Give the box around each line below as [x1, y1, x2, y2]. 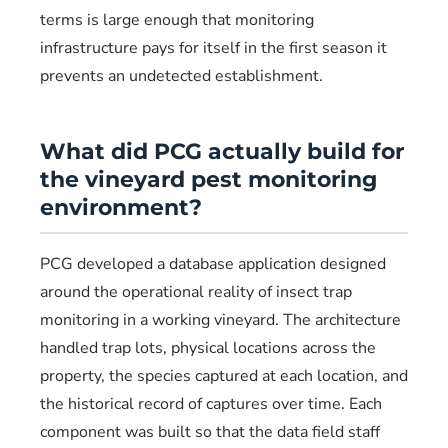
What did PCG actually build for [40, 138, 404, 165]
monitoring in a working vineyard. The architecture [40, 309, 401, 331]
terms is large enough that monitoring [40, 9, 314, 31]
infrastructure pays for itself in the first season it [40, 37, 387, 59]
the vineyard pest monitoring [40, 166, 377, 193]
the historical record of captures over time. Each [40, 393, 382, 415]
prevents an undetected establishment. [40, 65, 323, 87]
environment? [40, 194, 202, 221]
